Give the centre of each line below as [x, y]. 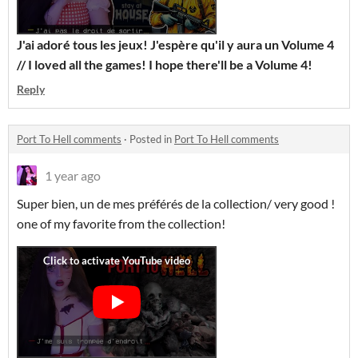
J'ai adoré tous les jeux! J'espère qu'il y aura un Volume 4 [175, 44]
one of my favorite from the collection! [121, 223]
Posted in [152, 139]
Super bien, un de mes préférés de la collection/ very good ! [176, 203]
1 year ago [73, 175]
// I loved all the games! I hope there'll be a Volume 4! [165, 64]
